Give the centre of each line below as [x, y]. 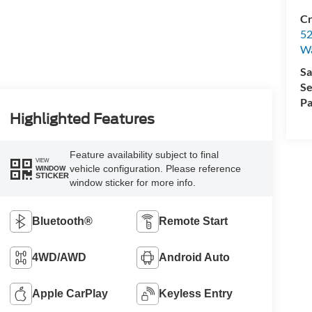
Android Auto [195, 257]
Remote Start [194, 221]
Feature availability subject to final [144, 154]
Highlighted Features [82, 119]
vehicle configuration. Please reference [155, 168]
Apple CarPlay [70, 293]
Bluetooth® [62, 221]
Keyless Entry [196, 293]
